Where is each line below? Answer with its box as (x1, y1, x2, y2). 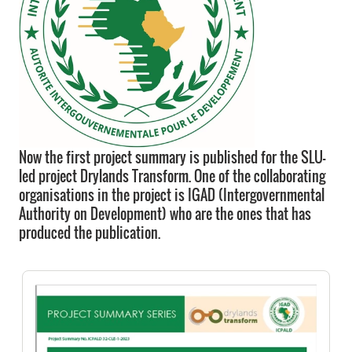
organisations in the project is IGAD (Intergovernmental (19, 185, 324, 205)
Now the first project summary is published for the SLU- (19, 147, 325, 167)
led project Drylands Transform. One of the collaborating (19, 166, 325, 186)
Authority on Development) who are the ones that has (19, 203, 311, 224)
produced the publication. (19, 222, 160, 243)
